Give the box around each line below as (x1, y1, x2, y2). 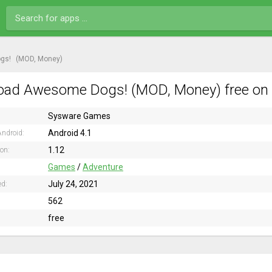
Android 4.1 (48, 128, 92, 138)
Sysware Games (48, 111, 110, 121)
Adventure (83, 162, 123, 172)
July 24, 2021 (48, 179, 98, 189)
